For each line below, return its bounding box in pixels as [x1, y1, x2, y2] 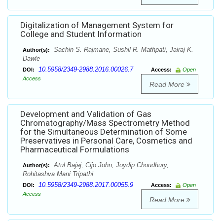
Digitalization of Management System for [20, 20, 174, 31]
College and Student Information [20, 29, 142, 39]
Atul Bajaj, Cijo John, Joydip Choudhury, [52, 161, 169, 169]
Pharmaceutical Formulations [20, 145, 129, 155]
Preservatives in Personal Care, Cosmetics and [20, 136, 192, 146]
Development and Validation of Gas [20, 109, 151, 119]
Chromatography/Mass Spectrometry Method [20, 118, 190, 128]
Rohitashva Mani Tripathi [23, 170, 93, 178]
